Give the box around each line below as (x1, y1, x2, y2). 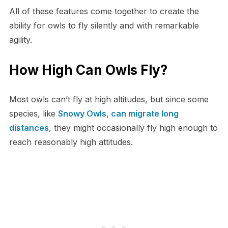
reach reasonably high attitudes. (9, 137, 133, 148)
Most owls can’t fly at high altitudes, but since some (9, 94, 209, 105)
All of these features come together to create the (9, 6, 199, 17)
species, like (9, 108, 58, 119)
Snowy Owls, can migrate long (58, 108, 179, 119)
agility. (9, 35, 32, 45)
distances (9, 123, 49, 133)
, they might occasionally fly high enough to (48, 123, 218, 133)
